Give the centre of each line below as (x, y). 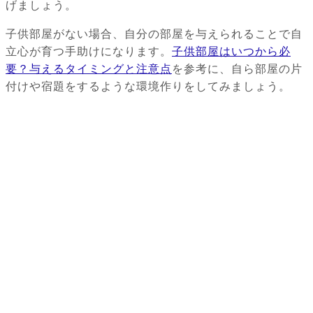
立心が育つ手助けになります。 (89, 52)
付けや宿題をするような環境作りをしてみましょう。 (148, 87)
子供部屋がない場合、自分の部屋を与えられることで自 (154, 34)
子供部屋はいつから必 (231, 52)
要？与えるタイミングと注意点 (89, 69)
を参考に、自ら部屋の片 (237, 69)
